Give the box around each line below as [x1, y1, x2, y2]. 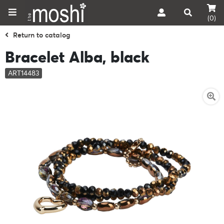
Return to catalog [13, 30, 70, 39]
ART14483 [8, 68, 39, 77]
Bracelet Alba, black [5, 47, 149, 66]
